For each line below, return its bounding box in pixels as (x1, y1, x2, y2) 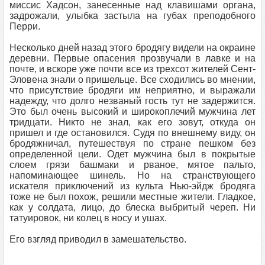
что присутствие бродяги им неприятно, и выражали (9, 85, 256, 95)
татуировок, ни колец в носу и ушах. (9, 213, 167, 223)
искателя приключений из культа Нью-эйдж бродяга (9, 181, 256, 191)
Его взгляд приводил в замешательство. (9, 234, 186, 244)
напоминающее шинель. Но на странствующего (9, 170, 256, 180)
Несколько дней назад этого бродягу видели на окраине (9, 43, 256, 53)
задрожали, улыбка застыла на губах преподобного (9, 11, 256, 21)
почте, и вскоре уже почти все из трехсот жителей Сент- (9, 64, 256, 74)
